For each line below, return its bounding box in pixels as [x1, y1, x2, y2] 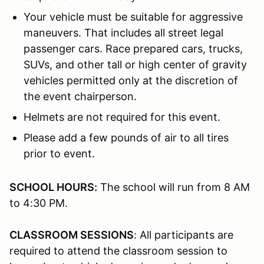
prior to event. [24, 147, 95, 160]
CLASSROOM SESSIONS [9, 228, 134, 241]
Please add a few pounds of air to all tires [24, 131, 229, 144]
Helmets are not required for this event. [24, 110, 220, 123]
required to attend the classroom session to [9, 244, 227, 257]
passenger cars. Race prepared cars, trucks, [24, 42, 243, 55]
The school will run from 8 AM [97, 180, 250, 193]
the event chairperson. [24, 90, 137, 103]
